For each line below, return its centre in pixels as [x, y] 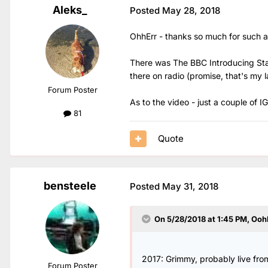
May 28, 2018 [191, 11]
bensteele [70, 186]
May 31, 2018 [190, 187]
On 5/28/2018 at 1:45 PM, [203, 219]
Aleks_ [70, 10]
